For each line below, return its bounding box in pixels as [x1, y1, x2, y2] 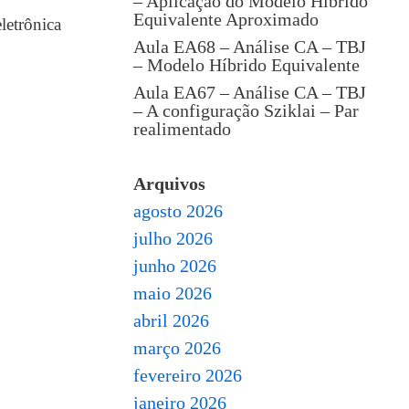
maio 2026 [133, 283, 212, 303]
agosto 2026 [133, 201, 223, 221]
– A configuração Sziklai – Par [133, 100, 359, 121]
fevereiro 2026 [133, 365, 242, 385]
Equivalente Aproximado [133, 9, 319, 29]
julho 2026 [133, 228, 213, 248]
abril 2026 [133, 310, 209, 330]
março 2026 [133, 338, 221, 358]
